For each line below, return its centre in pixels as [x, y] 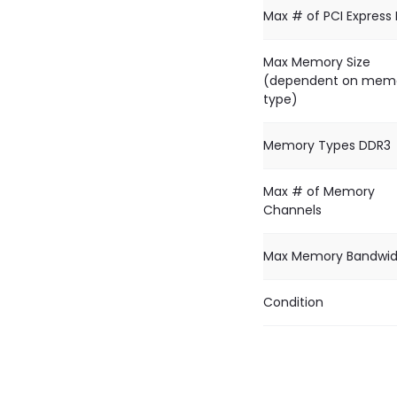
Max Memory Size [317, 62]
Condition [293, 302]
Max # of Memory [319, 191]
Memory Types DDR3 [327, 145]
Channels [292, 210]
